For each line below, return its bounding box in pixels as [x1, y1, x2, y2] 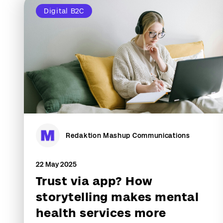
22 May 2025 [36, 160, 77, 168]
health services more [36, 206, 166, 220]
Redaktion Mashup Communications [66, 131, 190, 139]
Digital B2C [44, 7, 84, 15]
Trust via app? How [36, 174, 153, 188]
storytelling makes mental [36, 190, 199, 204]
